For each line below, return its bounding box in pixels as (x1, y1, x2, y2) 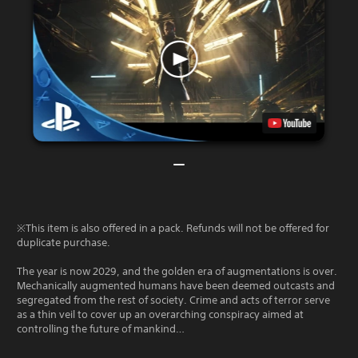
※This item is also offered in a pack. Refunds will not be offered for (17, 221, 329, 235)
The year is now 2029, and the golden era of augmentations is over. (17, 264, 337, 278)
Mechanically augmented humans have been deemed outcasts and (17, 278, 335, 292)
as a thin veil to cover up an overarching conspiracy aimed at (17, 307, 304, 321)
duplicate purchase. (17, 235, 110, 249)
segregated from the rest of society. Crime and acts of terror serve (17, 292, 330, 307)
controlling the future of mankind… (17, 321, 185, 336)
